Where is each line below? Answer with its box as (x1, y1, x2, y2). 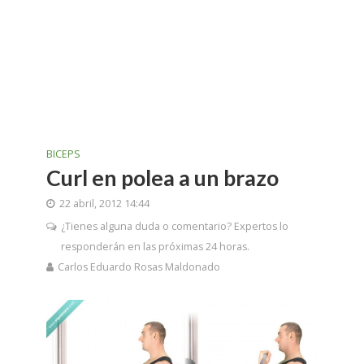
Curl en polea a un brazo (45, 164, 279, 191)
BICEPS (45, 147, 80, 161)
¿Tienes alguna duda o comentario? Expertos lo (60, 219, 288, 233)
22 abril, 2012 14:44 (58, 197, 149, 210)
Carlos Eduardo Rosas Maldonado (57, 260, 220, 274)
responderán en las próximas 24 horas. (60, 240, 249, 253)
